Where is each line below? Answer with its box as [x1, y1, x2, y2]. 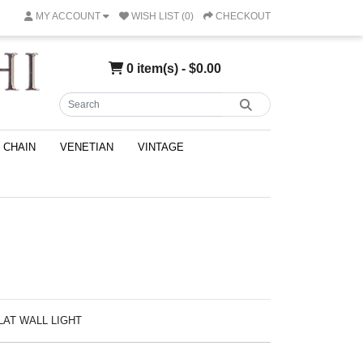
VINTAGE [138, 141, 184, 153]
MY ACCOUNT [36, 11, 100, 22]
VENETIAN [60, 141, 113, 153]
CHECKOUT [216, 11, 271, 22]
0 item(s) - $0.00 [123, 60, 221, 75]
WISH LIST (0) [131, 11, 194, 22]
